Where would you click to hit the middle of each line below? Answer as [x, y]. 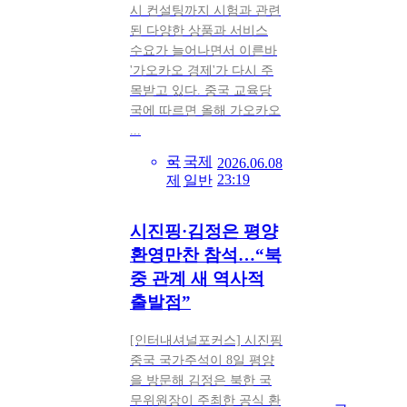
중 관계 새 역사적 [197, 278]
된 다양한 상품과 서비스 [199, 30]
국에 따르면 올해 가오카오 [205, 110]
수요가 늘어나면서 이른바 [203, 50]
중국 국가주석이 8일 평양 [202, 361]
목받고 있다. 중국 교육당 [201, 90]
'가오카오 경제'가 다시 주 [202, 70]
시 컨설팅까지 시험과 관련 [205, 10]
